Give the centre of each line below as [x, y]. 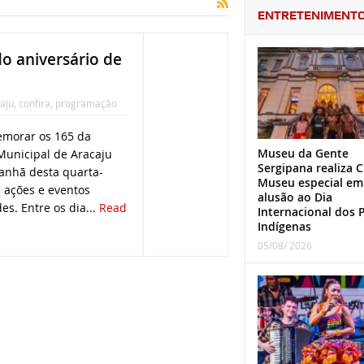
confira [34, 104]
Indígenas [284, 227]
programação [86, 104]
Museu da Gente [303, 154]
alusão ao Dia [295, 197]
